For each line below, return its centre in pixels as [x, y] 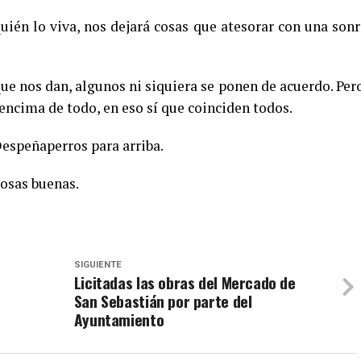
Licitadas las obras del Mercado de [185, 283]
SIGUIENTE [98, 265]
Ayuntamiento [119, 320]
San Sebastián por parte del [163, 301]
